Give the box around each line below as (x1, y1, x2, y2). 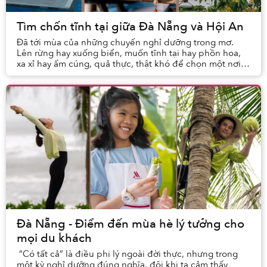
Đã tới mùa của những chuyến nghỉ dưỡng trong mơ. (17, 36, 234, 49)
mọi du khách (17, 230, 92, 247)
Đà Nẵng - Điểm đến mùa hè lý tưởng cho (17, 216, 244, 232)
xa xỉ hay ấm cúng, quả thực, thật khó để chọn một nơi (17, 58, 241, 70)
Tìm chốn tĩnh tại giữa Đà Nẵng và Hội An (17, 18, 244, 35)
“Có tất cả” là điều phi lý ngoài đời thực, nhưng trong (17, 248, 238, 260)
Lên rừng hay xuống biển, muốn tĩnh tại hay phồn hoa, (17, 47, 241, 60)
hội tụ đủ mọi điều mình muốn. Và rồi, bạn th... (17, 69, 209, 81)
